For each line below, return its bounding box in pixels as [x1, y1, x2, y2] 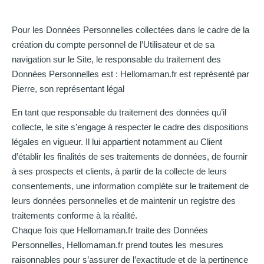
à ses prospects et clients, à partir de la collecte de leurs [12, 166, 227, 176]
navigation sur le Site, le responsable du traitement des [12, 54, 221, 65]
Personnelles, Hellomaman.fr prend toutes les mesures [12, 239, 223, 250]
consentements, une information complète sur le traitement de [12, 180, 249, 191]
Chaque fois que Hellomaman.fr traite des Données [12, 225, 208, 235]
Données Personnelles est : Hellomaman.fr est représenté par [12, 69, 249, 80]
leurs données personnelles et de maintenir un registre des [12, 195, 236, 206]
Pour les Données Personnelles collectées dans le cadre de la [12, 25, 249, 35]
